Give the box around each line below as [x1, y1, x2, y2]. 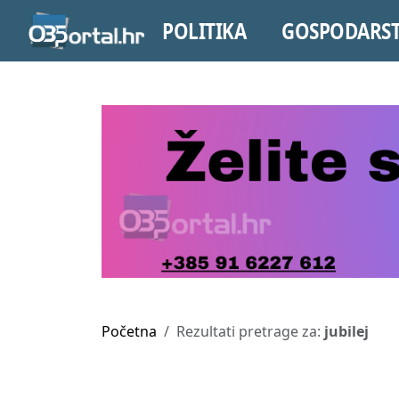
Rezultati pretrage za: [176, 322, 324, 342]
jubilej [324, 322, 369, 342]
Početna [102, 322, 157, 342]
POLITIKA [161, 15, 246, 45]
